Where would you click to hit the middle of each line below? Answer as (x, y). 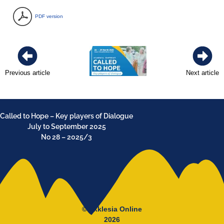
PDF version (49, 16)
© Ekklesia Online (112, 209)
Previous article (27, 72)
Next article (202, 72)
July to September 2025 (66, 126)
